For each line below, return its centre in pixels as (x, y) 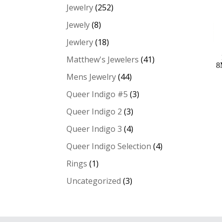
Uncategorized (94, 181)
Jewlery (80, 42)
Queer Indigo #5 (97, 94)
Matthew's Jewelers (103, 59)
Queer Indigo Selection (109, 146)
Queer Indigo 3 (94, 129)
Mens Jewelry (91, 77)
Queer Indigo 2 (94, 111)
